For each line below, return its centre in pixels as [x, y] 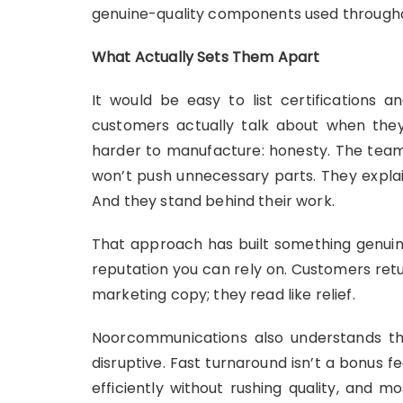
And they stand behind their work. [213, 201]
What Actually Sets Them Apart [206, 57]
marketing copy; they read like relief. [224, 294]
